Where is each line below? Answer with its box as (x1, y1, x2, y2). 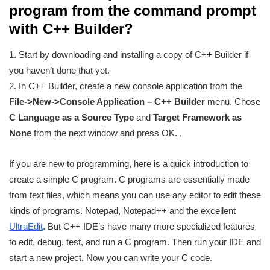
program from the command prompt (9, 2, 256, 19)
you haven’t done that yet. (9, 65, 110, 76)
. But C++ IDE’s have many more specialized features (43, 221, 255, 232)
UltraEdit (9, 221, 43, 232)
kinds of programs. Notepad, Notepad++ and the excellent (9, 206, 236, 216)
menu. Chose (205, 96, 260, 107)
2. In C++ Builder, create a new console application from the (9, 81, 242, 92)
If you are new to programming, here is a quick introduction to (9, 159, 248, 169)
